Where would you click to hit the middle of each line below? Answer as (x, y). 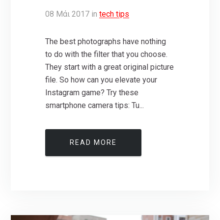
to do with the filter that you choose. (107, 54)
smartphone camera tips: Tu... (95, 105)
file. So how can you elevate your (101, 80)
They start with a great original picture (110, 67)
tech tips (114, 14)
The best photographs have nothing (106, 41)
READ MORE (94, 142)
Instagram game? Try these (92, 92)
